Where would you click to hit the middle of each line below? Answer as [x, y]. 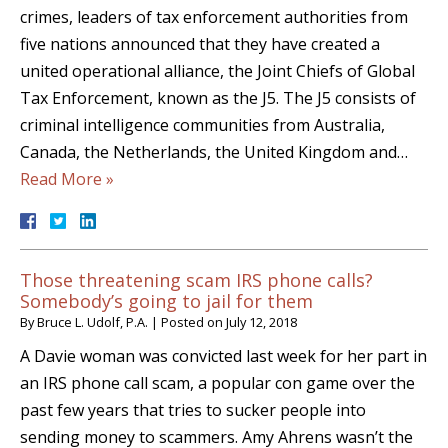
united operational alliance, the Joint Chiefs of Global [217, 71]
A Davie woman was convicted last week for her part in [223, 356]
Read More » [67, 179]
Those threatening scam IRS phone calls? [196, 280]
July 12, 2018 [261, 322]
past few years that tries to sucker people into [193, 410]
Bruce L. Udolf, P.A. [92, 322]
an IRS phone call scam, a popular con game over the [217, 383]
